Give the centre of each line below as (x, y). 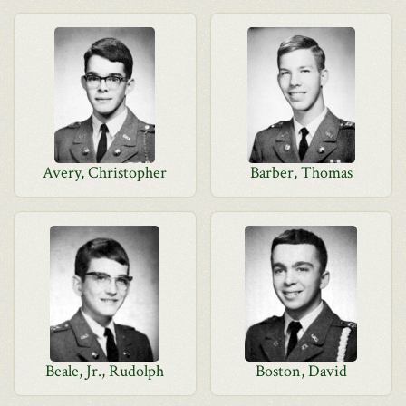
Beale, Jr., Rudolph (105, 371)
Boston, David (301, 371)
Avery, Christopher (105, 173)
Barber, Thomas (301, 173)
